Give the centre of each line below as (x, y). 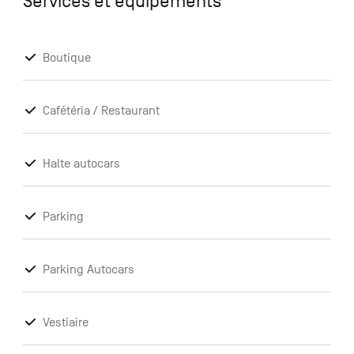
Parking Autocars (88, 270)
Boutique (66, 58)
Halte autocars (81, 164)
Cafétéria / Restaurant (101, 111)
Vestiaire (65, 323)
